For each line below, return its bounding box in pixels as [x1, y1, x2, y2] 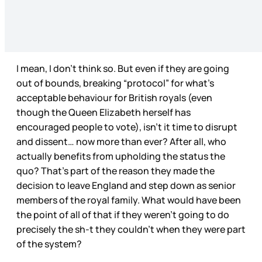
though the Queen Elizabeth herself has [16, 106, 191, 119]
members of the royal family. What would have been [16, 194, 241, 207]
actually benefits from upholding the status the [16, 150, 225, 163]
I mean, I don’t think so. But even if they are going [16, 62, 229, 75]
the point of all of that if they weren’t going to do [16, 208, 229, 222]
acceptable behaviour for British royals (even [16, 91, 212, 105]
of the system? [16, 237, 84, 251]
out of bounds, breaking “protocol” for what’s [16, 77, 214, 90]
